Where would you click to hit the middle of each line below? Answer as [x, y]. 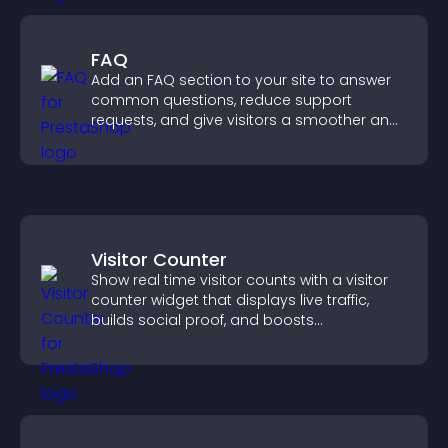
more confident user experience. [206, 140]
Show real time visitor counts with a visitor [239, 280]
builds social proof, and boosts [202, 320]
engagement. [140, 340]
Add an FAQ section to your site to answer [241, 80]
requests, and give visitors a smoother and [245, 120]
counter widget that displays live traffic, [230, 300]
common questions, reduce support [221, 100]
